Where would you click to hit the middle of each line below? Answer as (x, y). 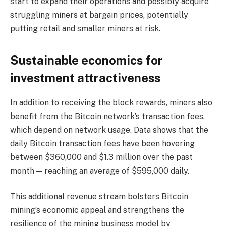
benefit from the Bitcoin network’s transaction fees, (107, 116)
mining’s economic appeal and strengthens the (97, 210)
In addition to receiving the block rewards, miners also (111, 102)
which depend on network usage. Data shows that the (109, 130)
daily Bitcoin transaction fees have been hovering (102, 143)
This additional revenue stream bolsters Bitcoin (99, 197)
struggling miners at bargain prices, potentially (99, 15)
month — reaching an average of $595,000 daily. (101, 171)
